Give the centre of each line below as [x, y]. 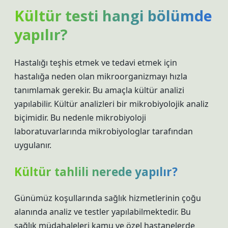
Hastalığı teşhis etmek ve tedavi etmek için [96, 63]
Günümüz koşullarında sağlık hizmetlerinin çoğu [108, 198]
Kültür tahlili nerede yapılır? [96, 172]
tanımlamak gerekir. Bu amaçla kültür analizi [99, 90]
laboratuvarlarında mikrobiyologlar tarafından [104, 131]
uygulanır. [33, 145]
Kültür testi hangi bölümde [113, 16]
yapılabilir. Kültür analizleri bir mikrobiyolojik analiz [111, 104]
